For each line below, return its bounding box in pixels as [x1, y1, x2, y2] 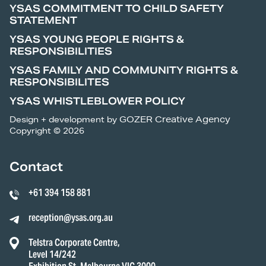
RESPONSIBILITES [9, 75, 109, 88]
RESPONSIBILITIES [9, 45, 112, 58]
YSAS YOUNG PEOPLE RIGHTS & [9, 33, 184, 46]
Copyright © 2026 [9, 125, 84, 136]
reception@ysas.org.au [28, 211, 113, 224]
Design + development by [9, 113, 119, 125]
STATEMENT [9, 14, 77, 27]
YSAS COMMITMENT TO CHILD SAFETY [9, 2, 224, 15]
